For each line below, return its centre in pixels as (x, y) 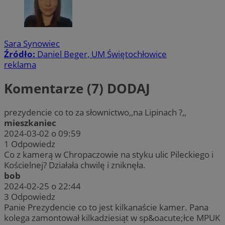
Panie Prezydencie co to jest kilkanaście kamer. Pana (106, 207)
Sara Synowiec (32, 43)
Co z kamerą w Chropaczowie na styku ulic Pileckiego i (109, 155)
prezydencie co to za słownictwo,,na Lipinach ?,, (95, 113)
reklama (20, 64)
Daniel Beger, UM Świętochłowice (102, 54)
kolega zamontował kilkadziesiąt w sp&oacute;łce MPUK (112, 218)
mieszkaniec (30, 123)
